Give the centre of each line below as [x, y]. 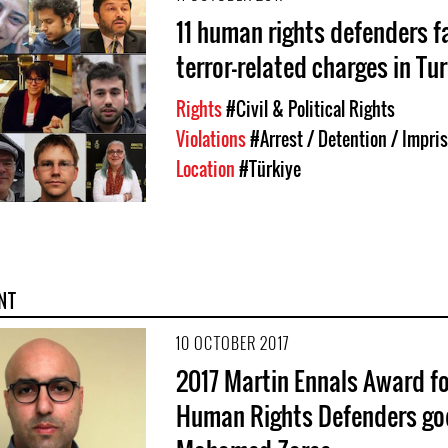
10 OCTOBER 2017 [232, 342]
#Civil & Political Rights [310, 109]
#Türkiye [270, 169]
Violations [213, 139]
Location [207, 169]
